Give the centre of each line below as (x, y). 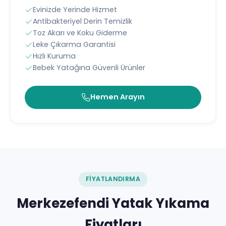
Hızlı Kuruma (54, 56)
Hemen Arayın (118, 97)
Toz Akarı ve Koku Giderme (80, 33)
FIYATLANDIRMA (113, 179)
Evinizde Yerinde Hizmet (75, 10)
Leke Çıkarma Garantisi (74, 45)
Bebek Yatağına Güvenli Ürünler (89, 68)
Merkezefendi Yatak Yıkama (113, 204)
